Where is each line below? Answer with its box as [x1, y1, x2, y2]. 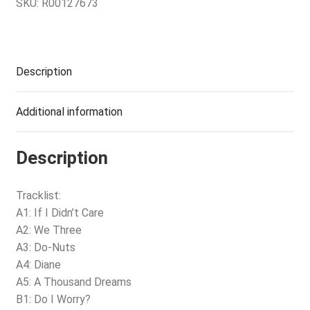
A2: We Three [15, 224, 82, 237]
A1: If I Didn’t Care [15, 206, 104, 220]
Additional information [15, 104, 122, 118]
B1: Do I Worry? [15, 293, 91, 307]
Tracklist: [15, 189, 61, 203]
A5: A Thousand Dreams [15, 275, 131, 289]
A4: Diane [15, 258, 61, 272]
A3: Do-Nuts [15, 241, 75, 255]
